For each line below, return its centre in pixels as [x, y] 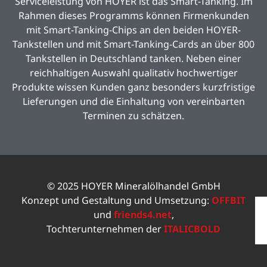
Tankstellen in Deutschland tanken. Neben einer [133, 58]
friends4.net [142, 215]
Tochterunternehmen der [105, 229]
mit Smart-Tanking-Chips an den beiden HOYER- [133, 30]
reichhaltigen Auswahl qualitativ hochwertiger [133, 72]
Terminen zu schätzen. [133, 115]
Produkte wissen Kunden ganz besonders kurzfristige [133, 87]
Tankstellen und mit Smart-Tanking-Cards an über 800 [133, 44]
